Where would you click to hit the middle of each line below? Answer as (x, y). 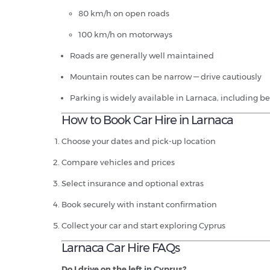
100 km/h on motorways (125, 35)
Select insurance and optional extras (133, 184)
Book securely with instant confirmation (139, 205)
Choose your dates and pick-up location (139, 141)
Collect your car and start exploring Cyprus (143, 226)
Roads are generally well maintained (142, 56)
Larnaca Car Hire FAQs (121, 248)
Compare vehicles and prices (118, 162)
